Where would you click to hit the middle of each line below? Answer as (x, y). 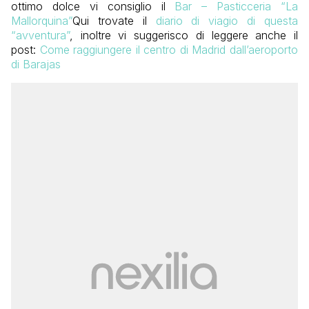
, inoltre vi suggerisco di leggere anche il (184, 36)
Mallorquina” (42, 21)
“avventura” (40, 36)
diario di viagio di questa (227, 21)
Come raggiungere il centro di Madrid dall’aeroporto (169, 50)
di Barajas (36, 64)
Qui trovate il (114, 21)
